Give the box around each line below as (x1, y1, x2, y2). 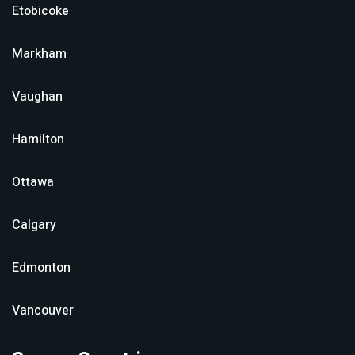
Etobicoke (12, 2, 69, 21)
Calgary (12, 216, 56, 235)
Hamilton (12, 130, 64, 149)
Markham (12, 44, 67, 63)
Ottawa (12, 173, 54, 192)
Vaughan (12, 87, 63, 106)
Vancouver (12, 301, 74, 320)
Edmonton (12, 258, 71, 277)
